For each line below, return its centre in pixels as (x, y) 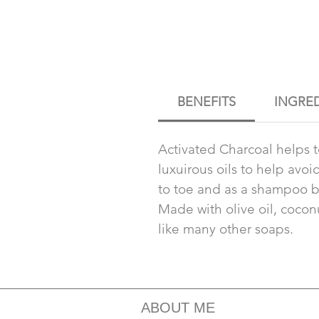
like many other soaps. (226, 229)
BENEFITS (206, 102)
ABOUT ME (178, 308)
